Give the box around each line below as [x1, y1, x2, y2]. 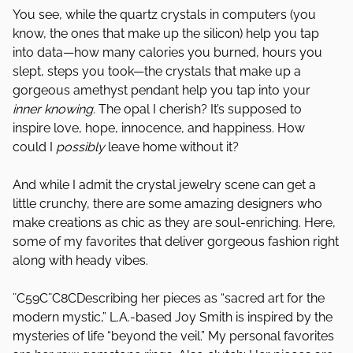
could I [13, 139, 56, 154]
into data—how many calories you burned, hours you [13, 45, 322, 60]
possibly [56, 139, 108, 154]
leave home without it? [108, 139, 239, 154]
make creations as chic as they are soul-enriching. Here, [13, 215, 336, 230]
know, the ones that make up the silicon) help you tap [13, 26, 319, 41]
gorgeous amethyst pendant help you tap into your [13, 83, 310, 98]
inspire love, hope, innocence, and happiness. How [13, 121, 305, 136]
